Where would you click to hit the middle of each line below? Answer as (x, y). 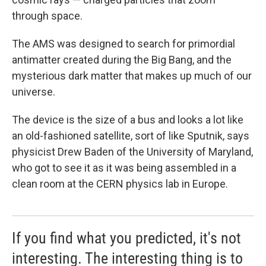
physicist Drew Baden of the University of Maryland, (132, 152)
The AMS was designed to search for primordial (123, 44)
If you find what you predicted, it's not (126, 238)
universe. (34, 92)
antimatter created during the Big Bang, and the (122, 60)
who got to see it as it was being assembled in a (124, 168)
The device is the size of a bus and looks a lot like (128, 120)
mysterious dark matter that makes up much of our (132, 76)
